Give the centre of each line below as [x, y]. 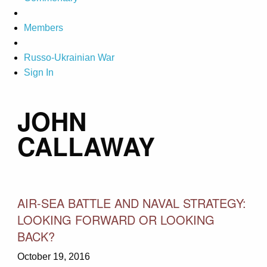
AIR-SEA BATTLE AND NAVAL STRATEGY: [131, 203]
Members [44, 28]
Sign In [39, 73]
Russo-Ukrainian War [69, 58]
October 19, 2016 [53, 256]
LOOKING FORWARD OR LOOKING [116, 219]
